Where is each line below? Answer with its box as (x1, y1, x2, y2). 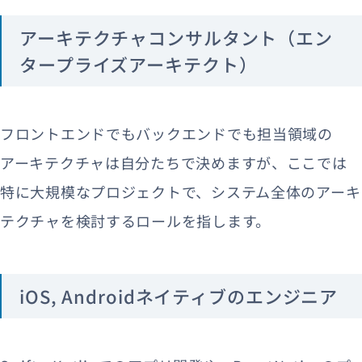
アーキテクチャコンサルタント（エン (19, 23, 333, 50)
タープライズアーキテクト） (19, 50, 258, 77)
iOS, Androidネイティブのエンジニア (19, 282, 339, 309)
